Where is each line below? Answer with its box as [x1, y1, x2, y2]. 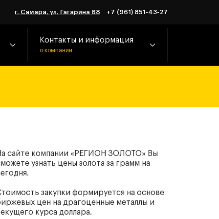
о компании [39, 47, 72, 53]
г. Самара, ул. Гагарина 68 [15, 9, 100, 15]
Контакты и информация [39, 36, 133, 44]
